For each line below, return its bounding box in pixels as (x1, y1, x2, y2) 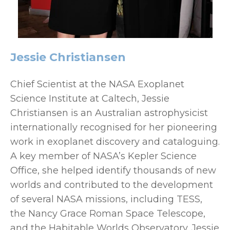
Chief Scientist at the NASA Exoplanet (10, 78, 184, 90)
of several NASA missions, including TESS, (10, 193, 202, 205)
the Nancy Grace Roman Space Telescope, (10, 207, 205, 219)
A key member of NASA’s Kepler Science (10, 150, 197, 162)
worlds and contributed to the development (10, 179, 213, 190)
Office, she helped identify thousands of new (10, 164, 216, 176)
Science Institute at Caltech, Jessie (10, 92, 169, 104)
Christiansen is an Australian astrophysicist (10, 107, 208, 119)
